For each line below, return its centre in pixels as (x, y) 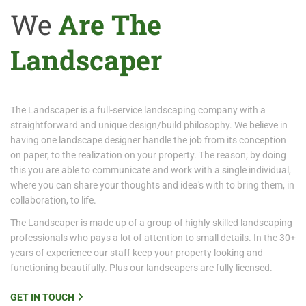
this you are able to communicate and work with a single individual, (151, 170)
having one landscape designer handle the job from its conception (148, 140)
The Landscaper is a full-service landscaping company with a (138, 110)
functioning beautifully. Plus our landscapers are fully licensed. (141, 268)
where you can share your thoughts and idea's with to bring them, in (152, 185)
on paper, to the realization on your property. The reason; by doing (148, 155)
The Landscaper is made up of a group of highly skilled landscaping (151, 223)
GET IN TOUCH (42, 297)
